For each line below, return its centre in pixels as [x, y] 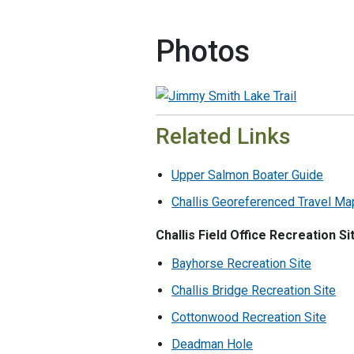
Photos [203, 51]
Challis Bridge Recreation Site [254, 290]
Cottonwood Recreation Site [249, 317]
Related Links [223, 136]
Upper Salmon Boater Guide [247, 175]
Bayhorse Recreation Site [241, 263]
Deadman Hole [212, 344]
